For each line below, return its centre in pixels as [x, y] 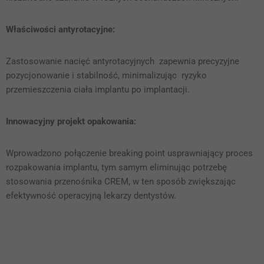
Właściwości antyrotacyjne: [60, 30]
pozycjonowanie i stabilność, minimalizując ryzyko [106, 76]
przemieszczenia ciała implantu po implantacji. [98, 90]
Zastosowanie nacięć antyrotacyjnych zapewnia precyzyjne [123, 62]
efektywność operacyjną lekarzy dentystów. [92, 196]
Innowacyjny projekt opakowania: [71, 122]
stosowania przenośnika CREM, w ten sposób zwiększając [121, 182]
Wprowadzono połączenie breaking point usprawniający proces [129, 154]
